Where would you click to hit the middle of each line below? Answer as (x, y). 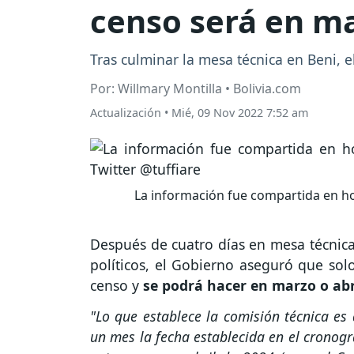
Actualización (126, 113)
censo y (117, 286)
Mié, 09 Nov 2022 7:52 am (240, 113)
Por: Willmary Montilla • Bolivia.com (196, 89)
